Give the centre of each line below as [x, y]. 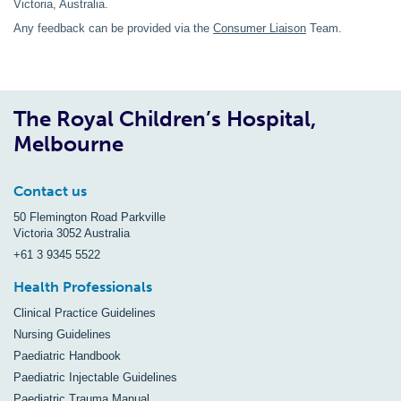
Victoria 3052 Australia [72, 233]
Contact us [50, 191]
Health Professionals [83, 287]
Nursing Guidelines [62, 334]
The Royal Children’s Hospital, [165, 119]
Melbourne [68, 144]
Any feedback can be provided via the [113, 28]
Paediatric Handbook [67, 356]
